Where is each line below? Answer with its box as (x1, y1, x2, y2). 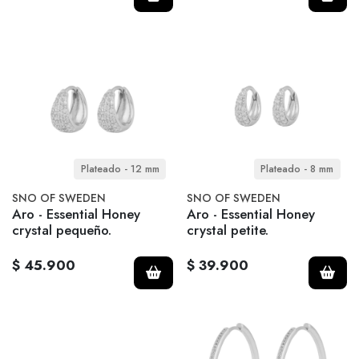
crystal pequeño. (12, 220, 111, 240)
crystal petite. (186, 220, 268, 240)
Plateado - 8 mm (260, 161, 333, 176)
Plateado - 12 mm (80, 161, 159, 176)
